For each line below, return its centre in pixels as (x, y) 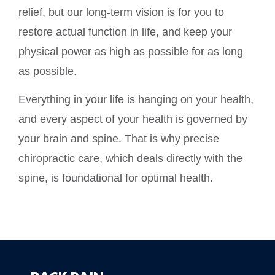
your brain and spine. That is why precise (119, 139)
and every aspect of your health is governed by (133, 119)
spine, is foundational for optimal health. (116, 178)
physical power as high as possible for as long (131, 51)
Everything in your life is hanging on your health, (136, 100)
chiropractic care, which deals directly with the (130, 159)
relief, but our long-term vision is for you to (121, 12)
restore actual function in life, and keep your (125, 32)
